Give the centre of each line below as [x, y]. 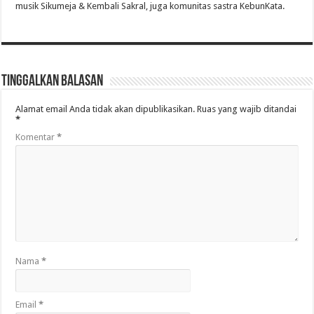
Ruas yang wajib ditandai [247, 109]
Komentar [36, 137]
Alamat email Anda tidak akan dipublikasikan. [105, 109]
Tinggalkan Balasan [53, 82]
